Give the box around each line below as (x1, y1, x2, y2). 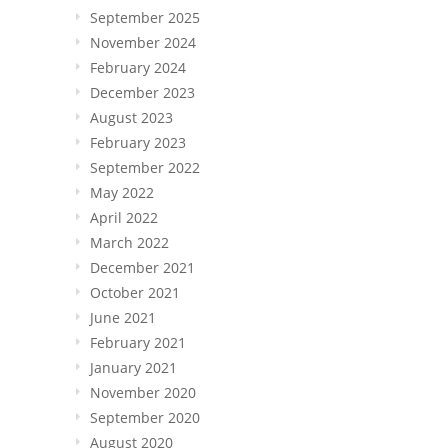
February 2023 (90, 132, 186, 152)
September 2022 (90, 157, 200, 177)
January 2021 (90, 357, 177, 377)
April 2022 (90, 207, 158, 227)
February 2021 (90, 332, 186, 352)
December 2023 (90, 82, 195, 102)
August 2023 (90, 107, 173, 127)
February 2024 (90, 57, 186, 77)
